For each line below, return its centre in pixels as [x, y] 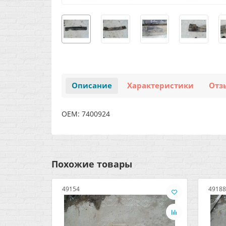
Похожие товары [92, 164]
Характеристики [160, 86]
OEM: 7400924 [86, 114]
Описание [92, 86]
